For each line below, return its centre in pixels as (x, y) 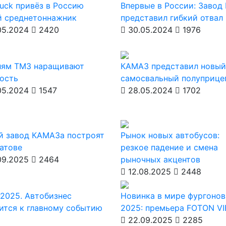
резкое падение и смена (169, 147)
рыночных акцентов (160, 159)
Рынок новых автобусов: (170, 135)
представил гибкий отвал (172, 18)
